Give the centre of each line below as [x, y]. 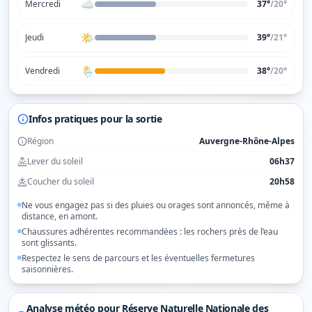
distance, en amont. [60, 216]
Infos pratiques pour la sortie [95, 119]
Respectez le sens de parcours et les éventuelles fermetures [138, 258]
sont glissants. [49, 243]
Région [40, 141]
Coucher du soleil [61, 181]
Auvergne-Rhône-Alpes [247, 141]
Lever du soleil [55, 161]
